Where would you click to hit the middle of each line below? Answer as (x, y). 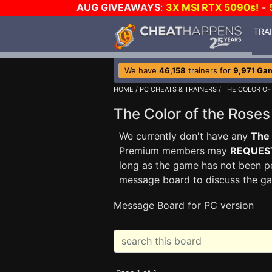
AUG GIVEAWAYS (118, 7)
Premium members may (175, 151)
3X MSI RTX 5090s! (212, 7)
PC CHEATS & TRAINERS (178, 89)
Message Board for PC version (184, 205)
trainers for (209, 70)
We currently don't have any (185, 136)
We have (142, 70)
